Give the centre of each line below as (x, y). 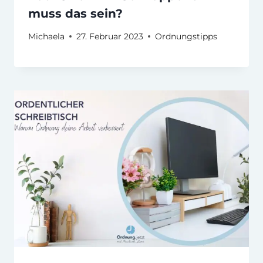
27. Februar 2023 (110, 36)
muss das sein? (75, 14)
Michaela (46, 36)
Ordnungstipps (186, 36)
